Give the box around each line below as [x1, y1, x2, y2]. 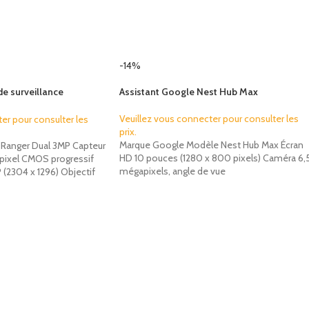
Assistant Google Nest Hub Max [119, 86, 258, 98]
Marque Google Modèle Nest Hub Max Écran [119, 139, 303, 151]
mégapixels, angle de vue [119, 165, 226, 177]
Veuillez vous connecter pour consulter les [119, 112, 299, 125]
